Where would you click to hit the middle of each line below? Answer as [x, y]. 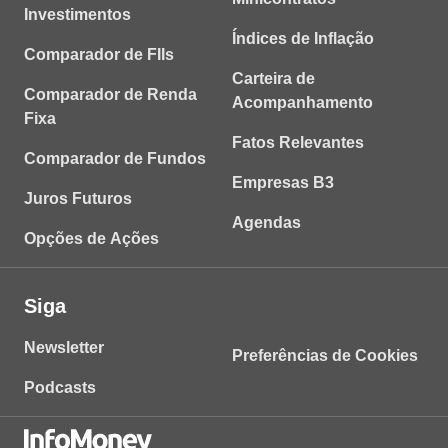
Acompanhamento [302, 102]
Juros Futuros [78, 198]
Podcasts [60, 387]
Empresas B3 [283, 182]
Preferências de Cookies [325, 355]
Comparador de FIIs [99, 54]
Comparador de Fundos [115, 158]
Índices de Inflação [303, 38]
